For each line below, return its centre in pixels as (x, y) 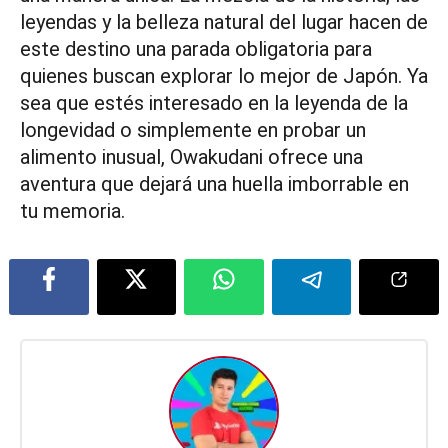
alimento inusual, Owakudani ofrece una (191, 157)
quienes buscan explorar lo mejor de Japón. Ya (224, 76)
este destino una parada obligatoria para (196, 49)
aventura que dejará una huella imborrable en (214, 184)
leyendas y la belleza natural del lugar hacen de (224, 22)
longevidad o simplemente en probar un (193, 130)
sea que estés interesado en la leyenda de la (214, 103)
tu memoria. (72, 211)
